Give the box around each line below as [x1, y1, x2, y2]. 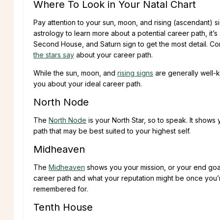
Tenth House [33, 201, 93, 214]
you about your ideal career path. [33, 80, 142, 88]
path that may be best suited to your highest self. [33, 127, 191, 136]
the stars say [33, 51, 74, 59]
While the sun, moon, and [33, 69, 117, 78]
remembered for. [33, 185, 88, 193]
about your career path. [74, 51, 153, 59]
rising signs [117, 69, 153, 78]
